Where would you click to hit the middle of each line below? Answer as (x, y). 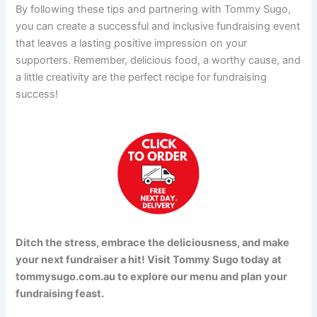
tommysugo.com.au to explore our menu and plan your (152, 276)
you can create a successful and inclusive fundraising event (158, 26)
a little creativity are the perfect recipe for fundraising (142, 77)
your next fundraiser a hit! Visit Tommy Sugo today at (149, 259)
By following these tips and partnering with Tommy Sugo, (154, 9)
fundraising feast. (60, 293)
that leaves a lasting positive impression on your (132, 43)
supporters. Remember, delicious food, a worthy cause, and (158, 60)
